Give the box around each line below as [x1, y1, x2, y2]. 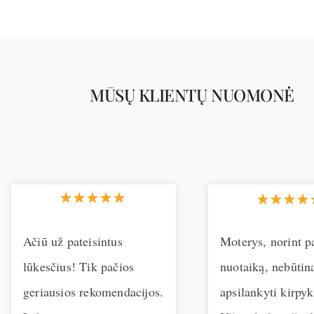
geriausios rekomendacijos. [23, 282, 164, 300]
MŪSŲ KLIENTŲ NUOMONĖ [90, 83, 294, 106]
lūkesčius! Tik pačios [23, 257, 135, 275]
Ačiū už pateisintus [23, 232, 123, 250]
